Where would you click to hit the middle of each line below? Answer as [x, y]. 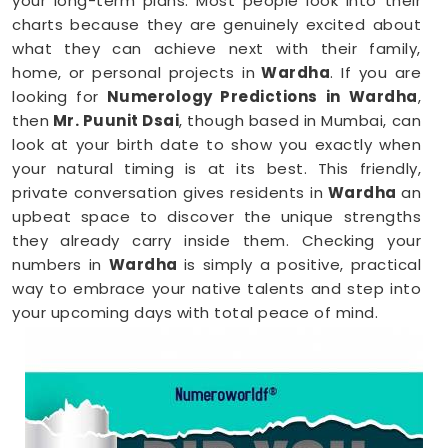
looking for [55, 96]
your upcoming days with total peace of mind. [195, 312]
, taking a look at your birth [304, 434]
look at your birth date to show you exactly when [216, 144]
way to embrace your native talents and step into [216, 288]
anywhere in [65, 434]
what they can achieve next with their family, [216, 48]
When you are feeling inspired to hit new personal [216, 386]
